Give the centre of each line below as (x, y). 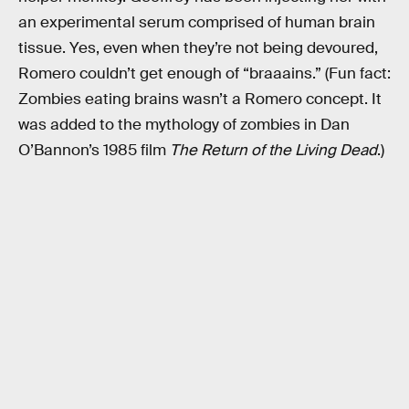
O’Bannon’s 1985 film (94, 150)
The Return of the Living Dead (273, 150)
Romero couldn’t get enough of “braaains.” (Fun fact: (204, 73)
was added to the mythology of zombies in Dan (184, 124)
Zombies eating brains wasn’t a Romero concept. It (200, 99)
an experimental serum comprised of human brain (197, 22)
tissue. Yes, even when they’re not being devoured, (198, 47)
